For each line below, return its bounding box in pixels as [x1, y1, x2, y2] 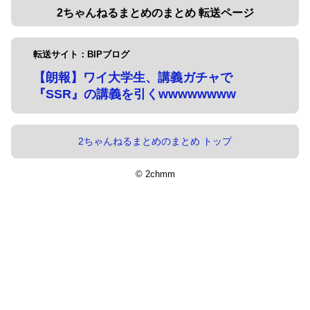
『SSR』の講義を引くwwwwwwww [33, 86, 236, 101]
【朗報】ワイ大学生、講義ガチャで [33, 70, 232, 84]
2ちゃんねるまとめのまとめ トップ [78, 136, 232, 147]
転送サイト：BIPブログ [33, 49, 129, 60]
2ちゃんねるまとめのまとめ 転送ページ [56, 7, 254, 19]
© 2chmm [135, 168, 175, 179]
